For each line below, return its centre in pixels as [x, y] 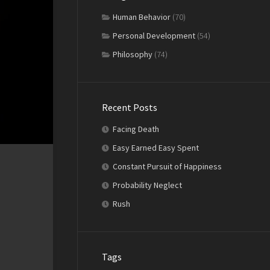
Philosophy [133, 54]
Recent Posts [130, 107]
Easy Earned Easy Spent [156, 147]
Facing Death [136, 129]
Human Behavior [142, 17]
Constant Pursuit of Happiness [167, 166]
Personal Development [154, 35]
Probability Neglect [147, 185]
